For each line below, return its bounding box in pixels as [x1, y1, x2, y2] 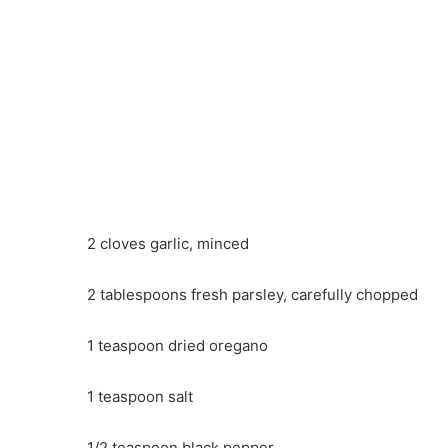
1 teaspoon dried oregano [87, 335, 268, 355]
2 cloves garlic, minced [87, 233, 249, 253]
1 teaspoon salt [87, 386, 193, 406]
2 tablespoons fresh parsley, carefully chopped [87, 284, 418, 304]
